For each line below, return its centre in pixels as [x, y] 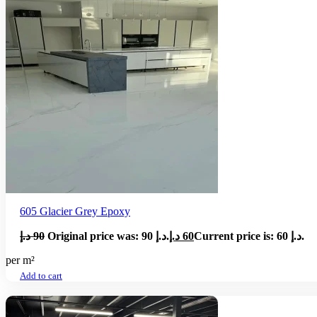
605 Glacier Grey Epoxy [75, 211]
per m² [20, 260]
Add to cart [41, 276]
